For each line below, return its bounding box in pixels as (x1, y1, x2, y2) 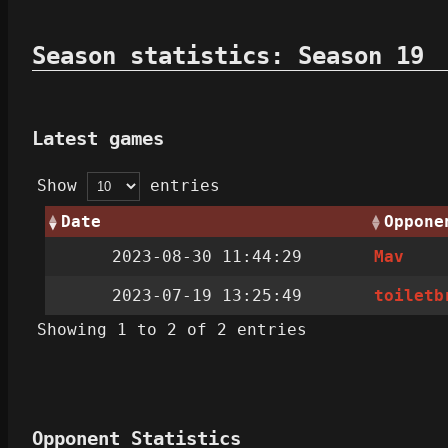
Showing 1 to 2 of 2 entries (37, 320, 307, 340)
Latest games (32, 127, 164, 149)
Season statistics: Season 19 (32, 42, 424, 71)
